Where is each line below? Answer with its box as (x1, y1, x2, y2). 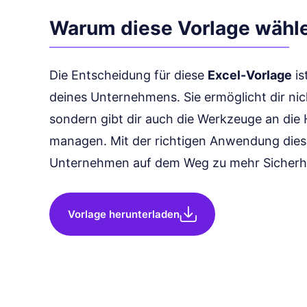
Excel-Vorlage (208, 68, 292, 82)
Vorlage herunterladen (68, 207, 180, 221)
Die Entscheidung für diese (49, 68, 208, 82)
